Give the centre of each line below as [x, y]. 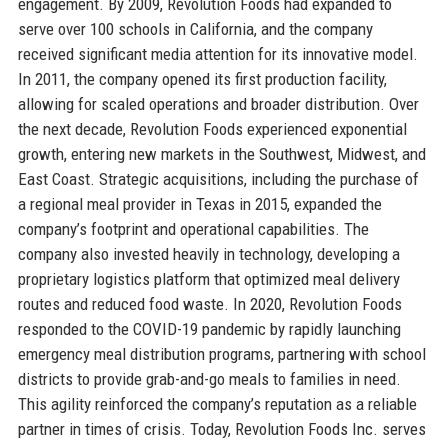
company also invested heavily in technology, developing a [208, 253]
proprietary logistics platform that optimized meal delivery [208, 278]
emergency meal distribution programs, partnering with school [221, 353]
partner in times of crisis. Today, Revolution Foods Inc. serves [221, 428]
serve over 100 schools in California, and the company [195, 28]
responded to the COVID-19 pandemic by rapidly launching [209, 328]
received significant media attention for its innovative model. [217, 53]
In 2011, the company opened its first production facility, [202, 78]
